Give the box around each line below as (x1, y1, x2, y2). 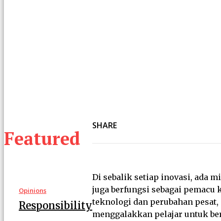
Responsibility (19, 199, 92, 212)
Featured (4, 127, 80, 150)
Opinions (19, 186, 46, 195)
